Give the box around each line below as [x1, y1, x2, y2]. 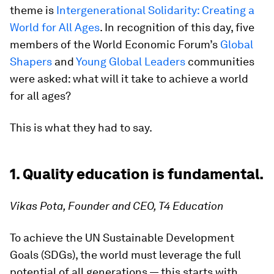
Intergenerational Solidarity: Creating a [56, 4, 254, 17]
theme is [10, 4, 56, 17]
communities [185, 55, 254, 68]
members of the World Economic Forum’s [10, 38, 220, 51]
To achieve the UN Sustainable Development [10, 231, 234, 244]
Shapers [10, 55, 52, 68]
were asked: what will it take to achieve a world [10, 72, 248, 85]
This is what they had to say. [10, 121, 152, 134]
